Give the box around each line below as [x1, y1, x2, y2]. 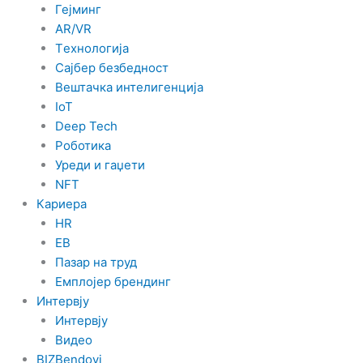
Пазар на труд [54, 254, 137, 270]
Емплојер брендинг [54, 273, 171, 289]
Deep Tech [54, 117, 117, 134]
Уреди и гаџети [54, 156, 145, 173]
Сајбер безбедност [54, 59, 169, 75]
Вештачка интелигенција [54, 79, 203, 95]
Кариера [36, 195, 87, 211]
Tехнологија [54, 40, 129, 56]
